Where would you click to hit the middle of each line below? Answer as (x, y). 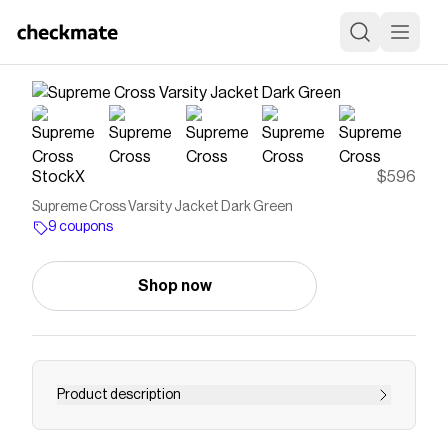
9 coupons (80, 227)
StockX (58, 177)
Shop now (174, 286)
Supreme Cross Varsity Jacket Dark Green (162, 207)
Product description (119, 395)
